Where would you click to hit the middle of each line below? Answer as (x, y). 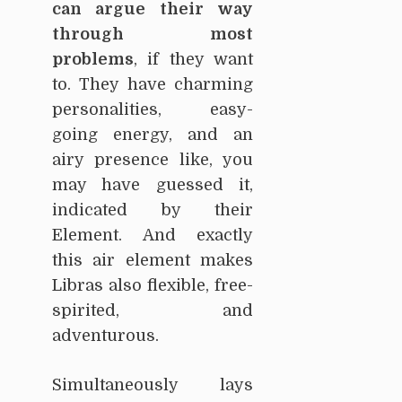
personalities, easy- (153, 109)
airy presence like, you (153, 159)
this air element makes (153, 260)
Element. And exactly (153, 235)
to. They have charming (153, 84)
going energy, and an (153, 134)
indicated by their (153, 210)
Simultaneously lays (153, 385)
